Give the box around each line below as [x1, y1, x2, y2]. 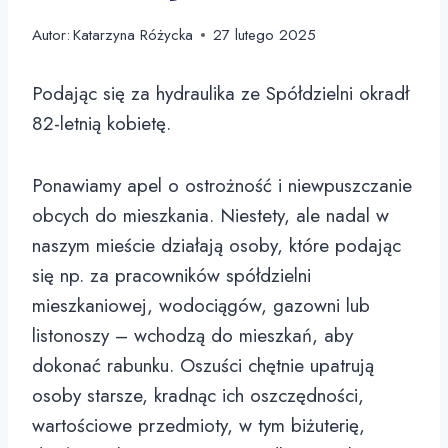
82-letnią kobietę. [32, 110, 171, 138]
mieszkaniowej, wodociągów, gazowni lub [32, 292, 370, 320]
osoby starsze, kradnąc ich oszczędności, [32, 382, 364, 410]
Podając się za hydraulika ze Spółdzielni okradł [32, 80, 409, 108]
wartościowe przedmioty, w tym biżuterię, [32, 412, 365, 440]
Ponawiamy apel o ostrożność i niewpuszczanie [32, 172, 412, 200]
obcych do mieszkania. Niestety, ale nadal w [32, 202, 389, 230]
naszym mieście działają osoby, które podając [32, 232, 401, 260]
